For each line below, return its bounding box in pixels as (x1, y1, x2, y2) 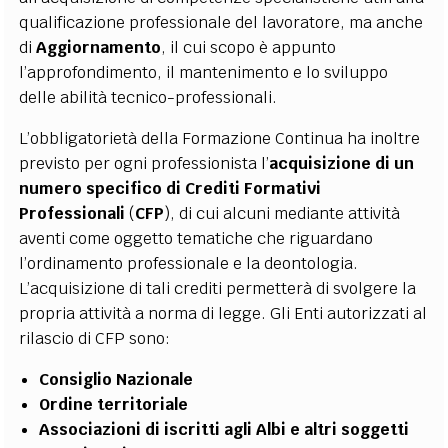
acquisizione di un (269, 153, 415, 175)
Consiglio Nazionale (39, 369, 194, 391)
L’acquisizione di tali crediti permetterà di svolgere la (19, 278, 417, 300)
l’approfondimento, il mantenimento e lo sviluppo (19, 62, 389, 84)
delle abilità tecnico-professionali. (19, 87, 278, 109)
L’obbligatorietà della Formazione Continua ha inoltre (19, 128, 421, 150)
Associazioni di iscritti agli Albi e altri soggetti (39, 419, 410, 441)
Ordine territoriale (39, 394, 189, 416)
